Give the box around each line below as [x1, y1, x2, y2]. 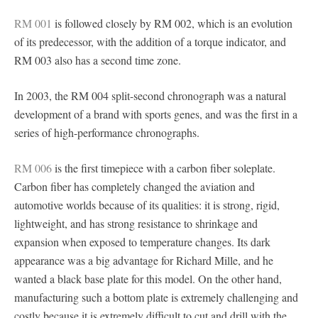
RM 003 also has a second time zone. [14, 52, 181, 67]
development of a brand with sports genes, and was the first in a [14, 106, 297, 121]
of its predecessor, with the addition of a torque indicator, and [14, 33, 286, 49]
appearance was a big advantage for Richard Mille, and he [14, 252, 273, 268]
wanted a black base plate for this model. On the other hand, [14, 270, 282, 286]
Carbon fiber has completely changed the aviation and [14, 178, 255, 194]
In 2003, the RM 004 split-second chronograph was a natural [14, 87, 286, 103]
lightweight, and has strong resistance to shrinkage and [14, 215, 258, 231]
